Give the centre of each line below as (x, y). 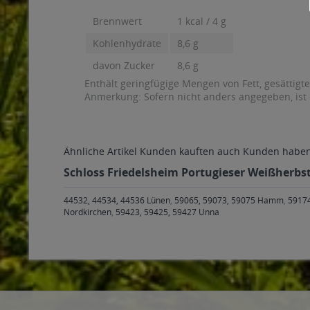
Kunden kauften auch (190, 151)
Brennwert (117, 21)
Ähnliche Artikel (100, 151)
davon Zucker (124, 65)
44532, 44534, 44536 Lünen (117, 200)
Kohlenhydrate (127, 43)
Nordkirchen (88, 212)
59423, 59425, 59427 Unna (167, 212)
